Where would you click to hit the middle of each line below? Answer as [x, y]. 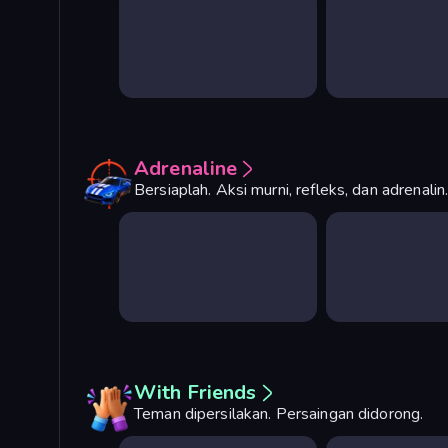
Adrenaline [186, 169]
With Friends [195, 392]
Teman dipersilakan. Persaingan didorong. [279, 413]
